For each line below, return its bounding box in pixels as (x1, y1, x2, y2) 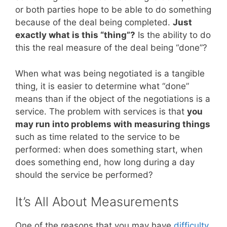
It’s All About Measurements (15, 194, 179, 210)
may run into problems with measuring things (15, 119, 210, 129)
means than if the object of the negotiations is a (15, 93, 210, 104)
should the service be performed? (15, 169, 153, 180)
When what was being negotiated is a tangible (15, 68, 205, 79)
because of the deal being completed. (15, 17, 173, 28)
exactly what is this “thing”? (15, 30, 135, 41)
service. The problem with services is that (15, 106, 187, 117)
